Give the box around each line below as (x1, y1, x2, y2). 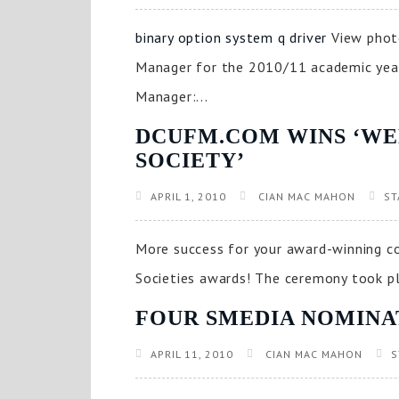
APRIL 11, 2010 (151, 347, 233, 361)
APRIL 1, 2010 (151, 190, 226, 203)
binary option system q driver (135, 28, 328, 46)
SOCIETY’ (135, 149, 245, 172)
